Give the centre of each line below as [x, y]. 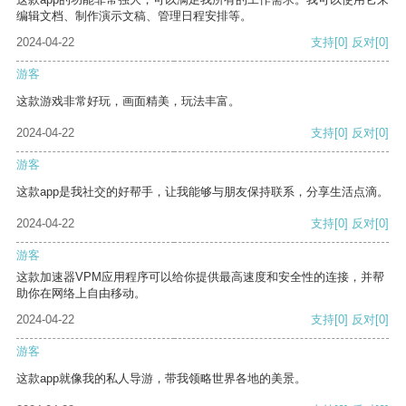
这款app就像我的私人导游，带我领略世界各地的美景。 [161, 379]
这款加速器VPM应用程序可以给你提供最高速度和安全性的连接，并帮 [200, 277]
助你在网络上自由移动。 [81, 294]
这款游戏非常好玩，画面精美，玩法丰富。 [128, 101]
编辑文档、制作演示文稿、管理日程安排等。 [134, 16]
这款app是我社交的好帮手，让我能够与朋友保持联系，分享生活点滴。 [203, 192]
